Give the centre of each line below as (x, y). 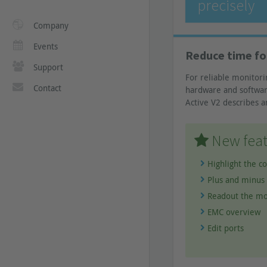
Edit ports (226, 228)
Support (48, 67)
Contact (47, 88)
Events (46, 46)
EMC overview (234, 212)
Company (51, 25)
